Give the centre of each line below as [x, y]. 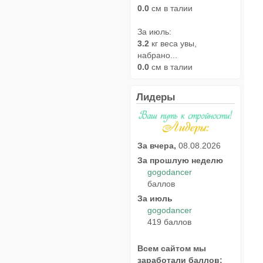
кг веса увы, [173, 43]
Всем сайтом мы [172, 248]
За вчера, [157, 145]
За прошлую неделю [180, 160]
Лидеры [156, 97]
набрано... [157, 55]
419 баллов [170, 222]
